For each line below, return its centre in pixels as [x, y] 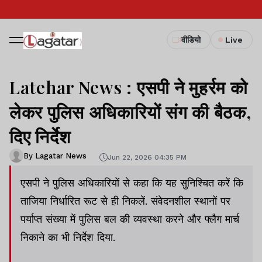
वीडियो [191, 40]
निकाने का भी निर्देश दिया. [68, 237]
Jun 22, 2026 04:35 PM [147, 157]
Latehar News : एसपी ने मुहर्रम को [129, 87]
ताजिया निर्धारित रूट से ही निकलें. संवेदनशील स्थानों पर [125, 201]
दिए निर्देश [40, 136]
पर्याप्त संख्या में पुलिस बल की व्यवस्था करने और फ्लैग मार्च [130, 219]
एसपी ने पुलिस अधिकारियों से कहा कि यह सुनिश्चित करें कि [132, 183]
